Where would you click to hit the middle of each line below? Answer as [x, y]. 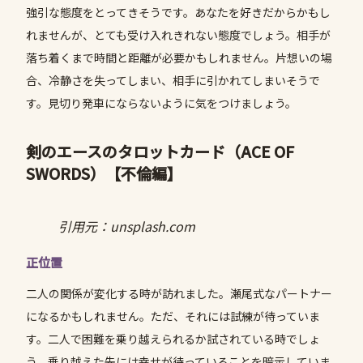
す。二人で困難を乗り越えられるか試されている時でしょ [173, 339]
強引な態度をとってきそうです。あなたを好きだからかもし [178, 13]
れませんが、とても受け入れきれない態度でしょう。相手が [178, 35]
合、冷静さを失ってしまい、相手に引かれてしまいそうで [173, 81]
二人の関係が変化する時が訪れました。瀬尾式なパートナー [179, 294]
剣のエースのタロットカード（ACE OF [160, 152]
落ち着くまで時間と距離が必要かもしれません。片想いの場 [179, 58]
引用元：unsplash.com [127, 226]
